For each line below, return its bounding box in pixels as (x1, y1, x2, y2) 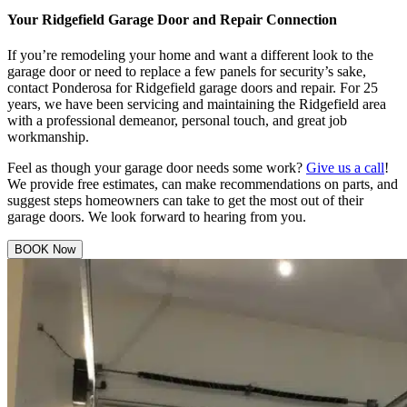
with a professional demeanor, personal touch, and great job (7, 113, 347, 129)
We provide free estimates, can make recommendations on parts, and (7, 176, 398, 193)
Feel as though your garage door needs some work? (7, 160, 306, 176)
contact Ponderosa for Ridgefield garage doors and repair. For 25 (7, 80, 378, 96)
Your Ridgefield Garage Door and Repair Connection (7, 11, 337, 27)
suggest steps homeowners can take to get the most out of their (7, 193, 363, 209)
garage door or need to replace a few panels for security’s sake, (7, 64, 366, 80)
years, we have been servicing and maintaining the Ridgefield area (7, 96, 386, 113)
